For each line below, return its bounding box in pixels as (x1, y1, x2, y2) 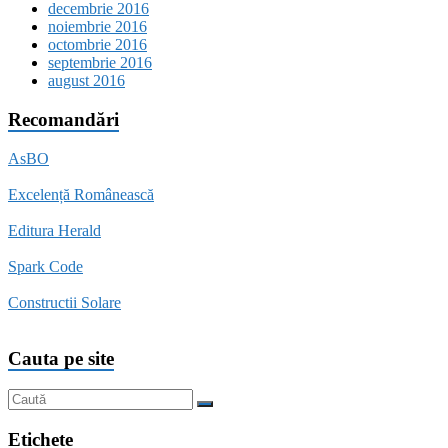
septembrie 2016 (48, 54, 152, 72)
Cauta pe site (8, 348, 114, 370)
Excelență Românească (8, 185, 154, 203)
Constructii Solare (8, 293, 121, 311)
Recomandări (8, 108, 119, 130)
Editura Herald (8, 221, 101, 239)
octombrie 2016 (48, 36, 147, 54)
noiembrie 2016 (48, 18, 147, 36)
